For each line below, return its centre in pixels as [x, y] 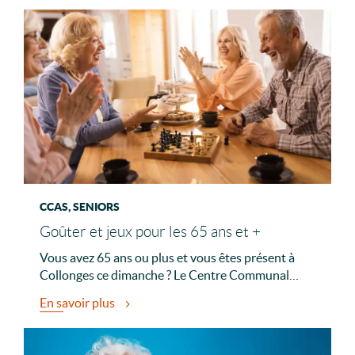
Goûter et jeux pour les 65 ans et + [150, 232]
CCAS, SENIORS [80, 207]
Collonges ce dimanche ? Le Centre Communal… [169, 275]
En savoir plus [78, 303]
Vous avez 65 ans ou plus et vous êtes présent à [167, 258]
